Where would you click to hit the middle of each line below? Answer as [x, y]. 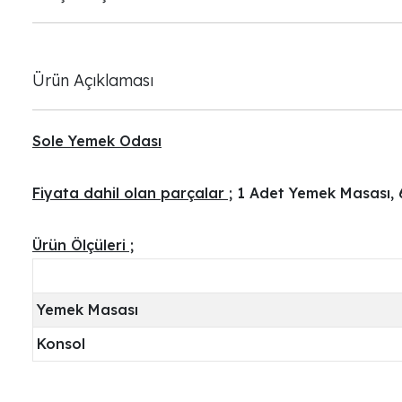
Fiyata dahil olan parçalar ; [132, 192]
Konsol [61, 343]
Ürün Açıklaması [93, 79]
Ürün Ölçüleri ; [83, 245]
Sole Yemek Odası [97, 140]
